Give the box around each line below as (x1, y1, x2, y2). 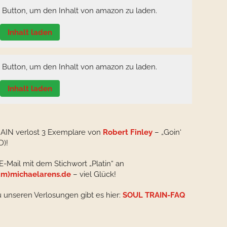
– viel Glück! (71, 170, 116, 179)
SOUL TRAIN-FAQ (123, 191, 185, 200)
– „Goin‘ (153, 128, 181, 137)
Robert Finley (103, 128, 153, 137)
